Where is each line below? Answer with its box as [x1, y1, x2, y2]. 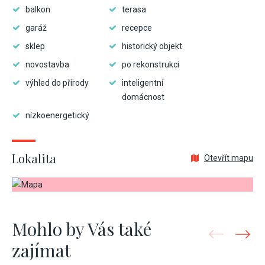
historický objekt [122, 41, 182, 51]
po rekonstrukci [122, 60, 179, 69]
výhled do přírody [25, 78, 89, 88]
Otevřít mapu [204, 153, 253, 163]
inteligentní [122, 78, 163, 88]
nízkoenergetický [25, 111, 89, 120]
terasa [122, 5, 146, 14]
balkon [25, 5, 50, 14]
